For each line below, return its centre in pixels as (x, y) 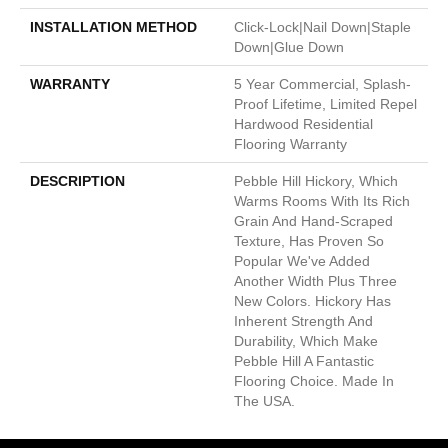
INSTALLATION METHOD (113, 26)
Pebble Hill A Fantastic (304, 360)
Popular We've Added (302, 260)
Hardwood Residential (303, 123)
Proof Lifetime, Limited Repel (325, 103)
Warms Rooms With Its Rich (322, 200)
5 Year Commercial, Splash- (322, 83)
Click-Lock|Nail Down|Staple (322, 26)
